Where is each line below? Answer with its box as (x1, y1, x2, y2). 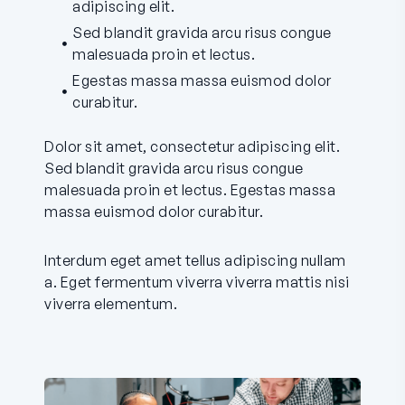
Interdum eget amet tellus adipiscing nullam (44, 251, 346, 270)
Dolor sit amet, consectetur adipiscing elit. (44, 137, 340, 156)
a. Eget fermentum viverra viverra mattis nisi (44, 273, 350, 292)
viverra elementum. (44, 295, 177, 314)
